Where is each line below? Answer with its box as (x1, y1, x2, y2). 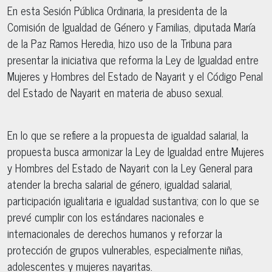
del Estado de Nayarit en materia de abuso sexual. (7, 83, 223, 101)
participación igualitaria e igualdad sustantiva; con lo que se (7, 191, 259, 209)
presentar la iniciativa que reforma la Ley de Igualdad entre (7, 50, 259, 69)
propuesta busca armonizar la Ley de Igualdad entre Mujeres (7, 141, 264, 160)
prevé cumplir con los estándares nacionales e (7, 207, 204, 226)
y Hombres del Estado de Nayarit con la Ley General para (7, 158, 253, 177)
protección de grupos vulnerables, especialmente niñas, (7, 240, 243, 259)
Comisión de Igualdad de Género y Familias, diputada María (7, 17, 256, 36)
